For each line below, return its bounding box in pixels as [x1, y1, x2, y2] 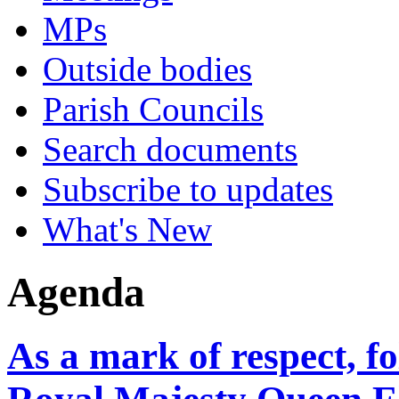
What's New [43, 210, 212, 248]
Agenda [7, 269, 145, 316]
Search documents [43, 130, 297, 168]
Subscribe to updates [43, 170, 333, 208]
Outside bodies [43, 50, 252, 88]
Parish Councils [43, 90, 264, 128]
